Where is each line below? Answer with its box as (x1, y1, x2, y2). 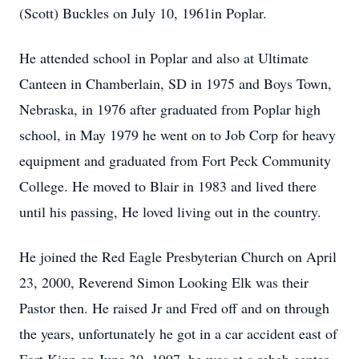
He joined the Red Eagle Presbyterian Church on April (19, 247, 337, 266)
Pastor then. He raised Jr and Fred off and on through (19, 298, 329, 317)
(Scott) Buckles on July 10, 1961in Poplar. (19, 3, 267, 22)
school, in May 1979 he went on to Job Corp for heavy (19, 125, 336, 144)
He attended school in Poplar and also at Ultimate (19, 48, 309, 67)
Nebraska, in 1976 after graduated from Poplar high (19, 99, 321, 119)
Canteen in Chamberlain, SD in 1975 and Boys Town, (19, 74, 332, 93)
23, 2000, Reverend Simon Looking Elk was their (19, 272, 309, 292)
